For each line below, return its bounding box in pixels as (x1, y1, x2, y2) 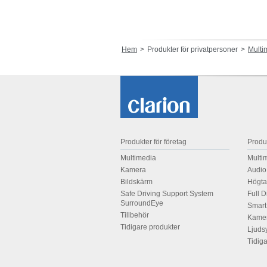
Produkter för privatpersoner (147, 45, 238, 54)
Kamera (120, 166, 146, 175)
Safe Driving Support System (120, 190, 213, 198)
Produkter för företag (120, 138, 187, 147)
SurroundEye (120, 199, 163, 208)
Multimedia (120, 154, 156, 163)
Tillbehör (120, 211, 149, 220)
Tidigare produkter (120, 223, 180, 232)
